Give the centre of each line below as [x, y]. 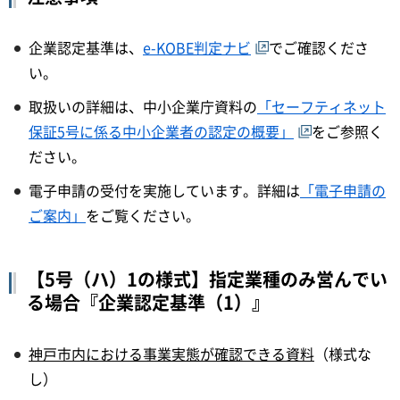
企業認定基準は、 [86, 47]
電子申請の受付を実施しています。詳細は [164, 190]
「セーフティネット [321, 106]
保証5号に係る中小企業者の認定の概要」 [161, 131]
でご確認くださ [319, 47]
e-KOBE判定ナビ [197, 47]
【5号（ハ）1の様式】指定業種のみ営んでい [207, 279]
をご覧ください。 [143, 215]
